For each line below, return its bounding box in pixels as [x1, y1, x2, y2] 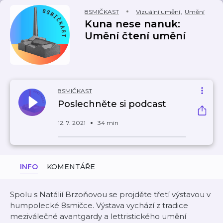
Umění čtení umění [85, 30, 186, 42]
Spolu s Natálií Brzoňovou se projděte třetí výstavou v [10, 190, 211, 199]
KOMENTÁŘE [47, 162, 95, 171]
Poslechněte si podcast [58, 99, 166, 110]
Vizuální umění [136, 8, 180, 15]
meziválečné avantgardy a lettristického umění [10, 212, 186, 221]
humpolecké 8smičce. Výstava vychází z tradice [10, 201, 188, 210]
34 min [98, 119, 118, 126]
